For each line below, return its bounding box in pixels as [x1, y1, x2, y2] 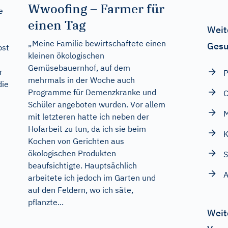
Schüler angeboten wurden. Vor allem [27, 99, 165, 110]
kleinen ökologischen [27, 50, 104, 61]
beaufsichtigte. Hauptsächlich [27, 160, 137, 171]
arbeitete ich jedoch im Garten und [27, 173, 156, 183]
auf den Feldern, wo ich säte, [27, 185, 133, 195]
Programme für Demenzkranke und [27, 87, 156, 98]
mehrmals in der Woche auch [27, 75, 135, 85]
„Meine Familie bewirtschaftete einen [27, 38, 166, 49]
